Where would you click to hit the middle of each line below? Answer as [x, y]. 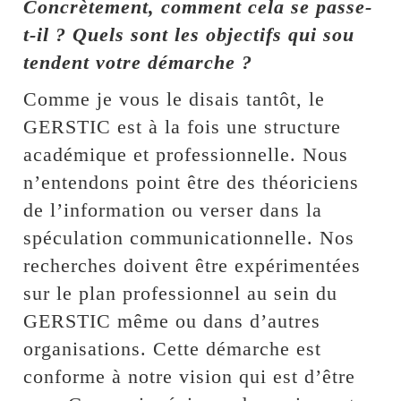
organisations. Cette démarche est [173, 349]
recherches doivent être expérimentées [192, 265]
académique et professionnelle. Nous [186, 154]
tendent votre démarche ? [138, 62]
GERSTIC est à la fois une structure [183, 127]
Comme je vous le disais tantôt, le [175, 99]
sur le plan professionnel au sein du [181, 293]
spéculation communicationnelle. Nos [189, 238]
